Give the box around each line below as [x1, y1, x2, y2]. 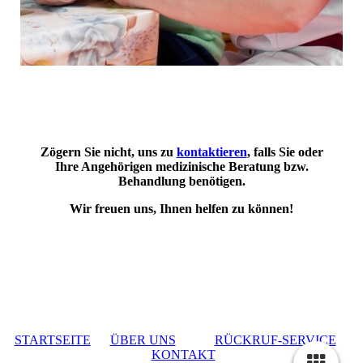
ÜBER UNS [109, 333, 176, 348]
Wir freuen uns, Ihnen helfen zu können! [70, 202, 293, 216]
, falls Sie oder [246, 145, 323, 160]
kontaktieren [176, 145, 247, 160]
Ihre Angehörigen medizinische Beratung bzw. [54, 160, 309, 174]
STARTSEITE [14, 333, 91, 348]
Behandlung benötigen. [117, 174, 246, 189]
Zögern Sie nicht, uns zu [40, 145, 177, 160]
